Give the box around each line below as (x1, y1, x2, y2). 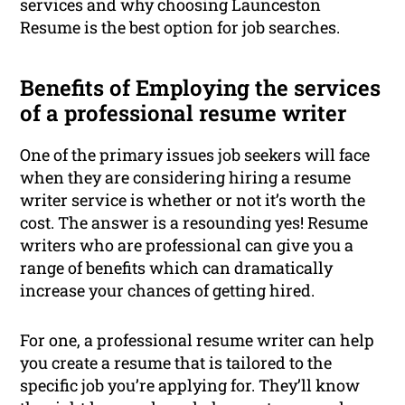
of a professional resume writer (20, 99, 347, 128)
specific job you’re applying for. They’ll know (20, 374, 361, 397)
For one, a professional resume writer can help (20, 329, 375, 352)
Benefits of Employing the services (20, 73, 381, 103)
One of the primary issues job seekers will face (20, 144, 371, 166)
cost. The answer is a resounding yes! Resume (20, 212, 369, 234)
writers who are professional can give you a (20, 234, 354, 257)
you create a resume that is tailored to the (20, 352, 333, 374)
